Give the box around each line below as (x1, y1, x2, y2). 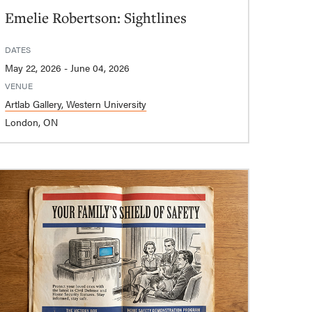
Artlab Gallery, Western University (5, 97, 147, 111)
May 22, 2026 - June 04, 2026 (70, 61, 130, 75)
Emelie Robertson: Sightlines (5, 8, 187, 28)
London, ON (5, 115, 58, 130)
